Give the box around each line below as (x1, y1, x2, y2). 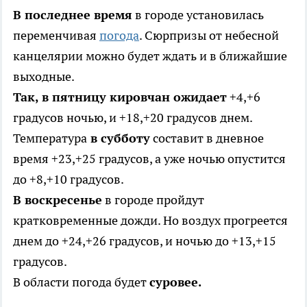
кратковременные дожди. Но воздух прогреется (13, 212, 288, 229)
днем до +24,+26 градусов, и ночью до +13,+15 (13, 233, 276, 249)
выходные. (13, 69, 75, 85)
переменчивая (13, 27, 99, 44)
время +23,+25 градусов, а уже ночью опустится (13, 151, 286, 167)
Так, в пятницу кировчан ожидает (13, 89, 227, 106)
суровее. (149, 274, 201, 291)
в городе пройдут (102, 192, 204, 208)
